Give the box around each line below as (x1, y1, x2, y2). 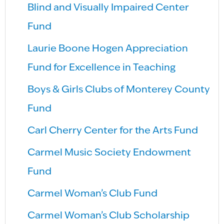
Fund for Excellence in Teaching (27, 63, 176, 73)
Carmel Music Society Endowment (27, 148, 191, 158)
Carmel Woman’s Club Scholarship (27, 211, 190, 221)
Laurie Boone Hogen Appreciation (27, 44, 188, 54)
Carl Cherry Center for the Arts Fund (27, 126, 198, 136)
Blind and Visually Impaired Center (27, 3, 189, 13)
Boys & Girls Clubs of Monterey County (27, 85, 210, 95)
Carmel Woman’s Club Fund (27, 189, 158, 199)
